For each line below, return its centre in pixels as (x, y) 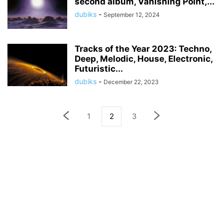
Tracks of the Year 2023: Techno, (143, 49)
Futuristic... (99, 69)
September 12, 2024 (132, 15)
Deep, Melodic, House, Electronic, (144, 59)
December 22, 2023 (131, 82)
